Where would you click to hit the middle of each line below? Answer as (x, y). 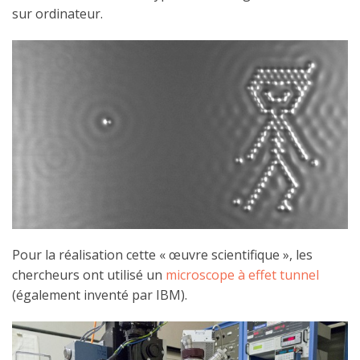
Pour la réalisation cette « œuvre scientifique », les (162, 254)
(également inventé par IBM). (100, 295)
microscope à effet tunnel (242, 274)
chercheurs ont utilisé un (89, 274)
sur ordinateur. (57, 13)
